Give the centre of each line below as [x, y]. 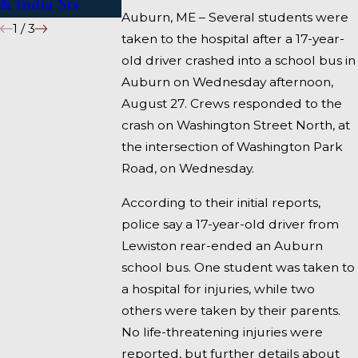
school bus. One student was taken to [239, 267]
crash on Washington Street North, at [236, 125]
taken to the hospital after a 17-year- [233, 39]
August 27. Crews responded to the [232, 104]
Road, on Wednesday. [188, 169]
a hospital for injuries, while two [219, 288]
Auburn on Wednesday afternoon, [228, 82]
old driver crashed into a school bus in [239, 61]
